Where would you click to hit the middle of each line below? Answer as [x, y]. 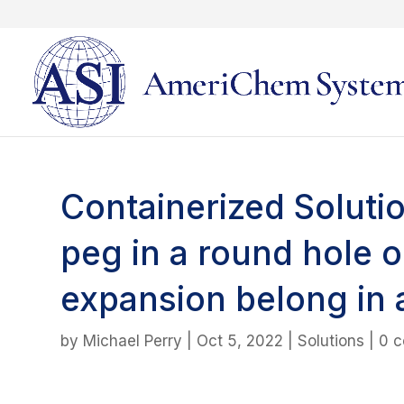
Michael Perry [133, 340]
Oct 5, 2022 [240, 340]
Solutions [331, 340]
